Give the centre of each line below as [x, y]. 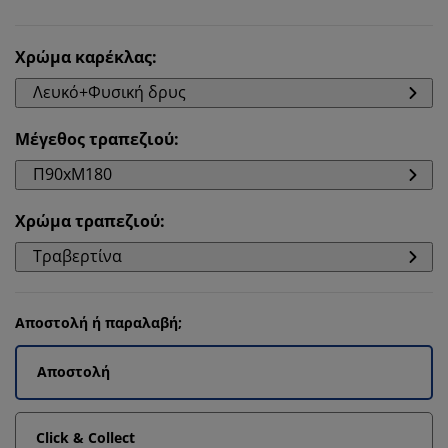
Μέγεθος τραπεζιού [94, 139]
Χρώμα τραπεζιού [87, 221]
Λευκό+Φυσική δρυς [109, 92]
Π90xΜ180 [72, 174]
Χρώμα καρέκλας [83, 57]
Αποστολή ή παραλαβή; [98, 322]
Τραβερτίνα [77, 256]
